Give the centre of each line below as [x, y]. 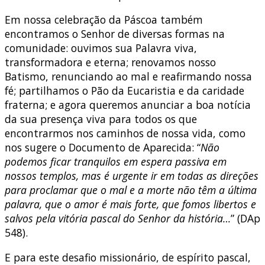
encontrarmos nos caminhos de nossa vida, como [125, 133]
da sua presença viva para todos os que [101, 119]
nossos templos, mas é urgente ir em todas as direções [132, 176]
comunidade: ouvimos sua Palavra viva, [101, 48]
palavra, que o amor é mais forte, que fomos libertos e [130, 204]
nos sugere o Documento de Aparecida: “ [103, 148]
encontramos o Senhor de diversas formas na [115, 34]
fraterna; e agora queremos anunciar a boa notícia [128, 105]
